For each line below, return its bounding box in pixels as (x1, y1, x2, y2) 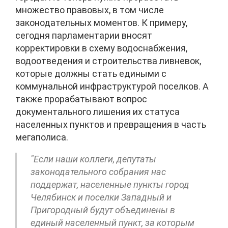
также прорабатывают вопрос (15, 93, 147, 104)
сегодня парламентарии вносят (15, 30, 152, 41)
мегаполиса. (15, 131, 68, 142)
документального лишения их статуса (15, 106, 180, 117)
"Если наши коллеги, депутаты (31, 153, 156, 164)
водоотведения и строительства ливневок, (15, 55, 201, 66)
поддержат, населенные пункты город (31, 179, 189, 190)
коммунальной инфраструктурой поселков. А (15, 80, 209, 92)
